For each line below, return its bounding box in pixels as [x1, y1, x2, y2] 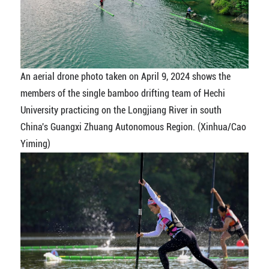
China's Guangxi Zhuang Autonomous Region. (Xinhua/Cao [20, 121, 246, 133]
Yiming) [20, 138, 50, 150]
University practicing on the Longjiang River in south [20, 104, 222, 116]
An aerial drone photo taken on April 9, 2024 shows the [20, 70, 231, 82]
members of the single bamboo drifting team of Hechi [20, 87, 225, 99]
